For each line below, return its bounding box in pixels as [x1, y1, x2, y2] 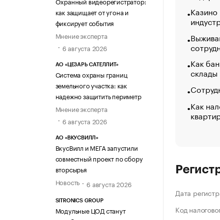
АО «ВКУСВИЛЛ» [55, 135, 98, 141]
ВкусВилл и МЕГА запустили [55, 142, 138, 153]
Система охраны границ [55, 69, 128, 80]
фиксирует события [55, 17, 114, 27]
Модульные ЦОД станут [55, 205, 126, 215]
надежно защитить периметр [55, 91, 141, 101]
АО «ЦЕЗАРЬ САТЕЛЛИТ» [55, 62, 118, 68]
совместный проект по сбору [55, 153, 143, 164]
